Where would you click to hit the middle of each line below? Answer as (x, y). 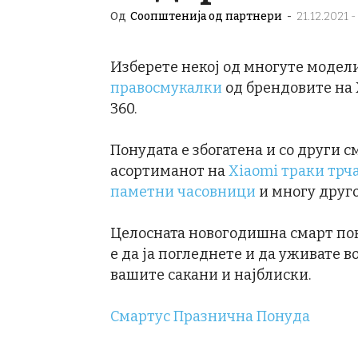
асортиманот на (169, 171)
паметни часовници (183, 192)
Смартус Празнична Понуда (210, 316)
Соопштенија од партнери (206, 16)
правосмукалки (166, 88)
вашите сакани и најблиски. (211, 275)
